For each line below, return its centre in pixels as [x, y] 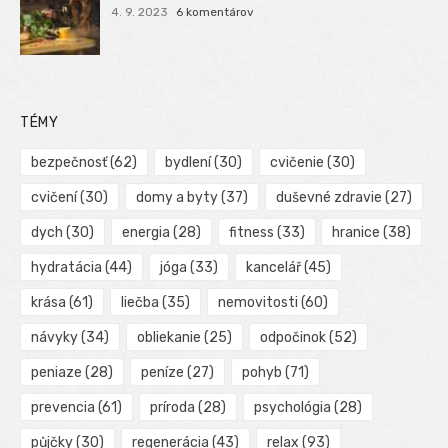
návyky [54, 337]
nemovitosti [257, 302]
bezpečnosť [69, 162]
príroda [172, 407]
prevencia [63, 407]
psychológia [292, 407]
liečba [139, 302]
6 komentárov [214, 11]
